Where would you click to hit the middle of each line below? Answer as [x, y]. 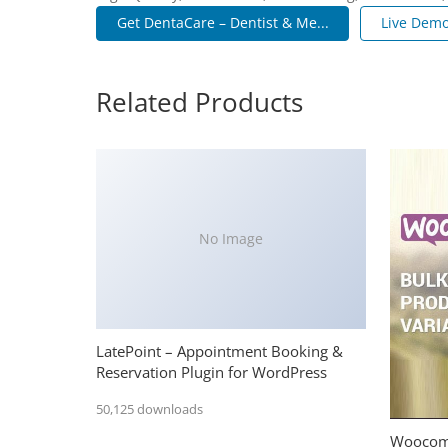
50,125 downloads [149, 409]
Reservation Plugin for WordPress [211, 371]
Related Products [199, 101]
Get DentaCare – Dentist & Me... [222, 23]
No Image [231, 239]
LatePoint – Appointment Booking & [219, 350]
